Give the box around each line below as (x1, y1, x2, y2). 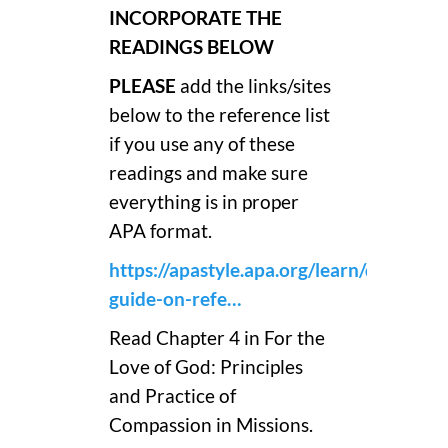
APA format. (109, 219, 212, 242)
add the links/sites (176, 74, 331, 97)
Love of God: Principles (109, 355, 303, 378)
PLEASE (109, 74, 176, 97)
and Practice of (109, 384, 236, 407)
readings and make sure (109, 161, 308, 184)
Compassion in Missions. (109, 413, 313, 436)
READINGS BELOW (109, 35, 274, 58)
